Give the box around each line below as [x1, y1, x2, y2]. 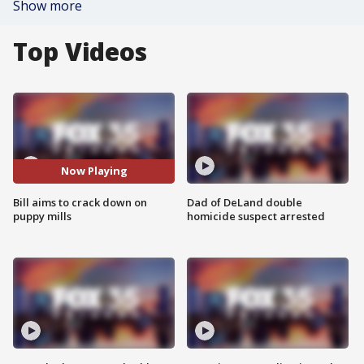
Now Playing [60, 163, 128, 179]
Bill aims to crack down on [13, 194, 147, 210]
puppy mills [13, 208, 71, 223]
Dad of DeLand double [187, 194, 302, 210]
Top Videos [13, 35, 147, 68]
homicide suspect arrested [187, 208, 325, 223]
